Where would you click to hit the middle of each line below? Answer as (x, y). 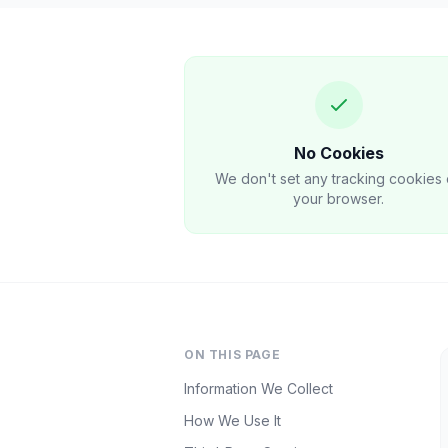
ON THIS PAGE (232, 354)
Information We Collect (258, 388)
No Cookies (338, 153)
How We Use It (232, 420)
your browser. (339, 198)
